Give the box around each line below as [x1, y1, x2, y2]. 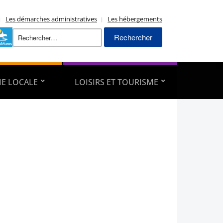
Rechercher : [102, 26, 144, 36]
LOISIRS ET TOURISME [74, 77, 158, 88]
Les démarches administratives [5, 14, 97, 23]
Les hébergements [108, 14, 162, 23]
